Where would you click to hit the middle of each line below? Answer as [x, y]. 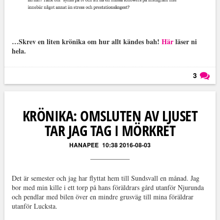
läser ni [185, 41]
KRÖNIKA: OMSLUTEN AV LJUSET [110, 115]
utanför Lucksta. [34, 206]
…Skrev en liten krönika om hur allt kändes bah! [86, 41]
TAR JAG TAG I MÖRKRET [110, 130]
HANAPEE [84, 145]
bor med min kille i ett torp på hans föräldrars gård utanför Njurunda [108, 187]
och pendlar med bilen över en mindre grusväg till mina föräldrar [102, 196]
